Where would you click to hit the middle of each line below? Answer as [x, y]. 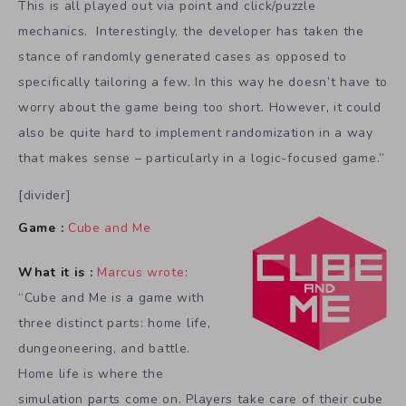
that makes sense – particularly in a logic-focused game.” [202, 159]
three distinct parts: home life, [115, 323]
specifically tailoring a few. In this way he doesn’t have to [203, 82]
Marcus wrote [141, 272]
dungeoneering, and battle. [105, 348]
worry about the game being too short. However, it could [200, 108]
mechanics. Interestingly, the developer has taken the [191, 32]
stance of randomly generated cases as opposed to [183, 57]
